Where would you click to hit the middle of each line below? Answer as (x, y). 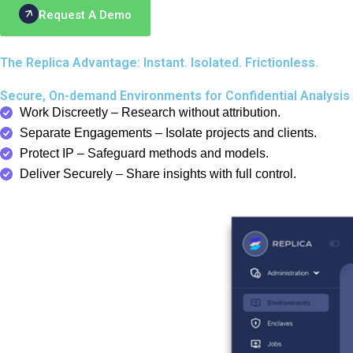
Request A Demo (85, 15)
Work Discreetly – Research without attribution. (150, 112)
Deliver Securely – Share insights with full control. (158, 174)
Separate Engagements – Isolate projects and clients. (168, 133)
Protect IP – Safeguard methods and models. (144, 153)
